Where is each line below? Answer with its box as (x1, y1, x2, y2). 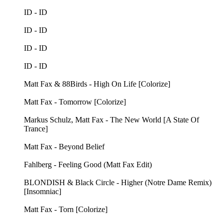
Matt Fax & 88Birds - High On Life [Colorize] (24, 80, 170, 89)
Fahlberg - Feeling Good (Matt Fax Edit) (24, 160, 152, 169)
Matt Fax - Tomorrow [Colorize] (24, 98, 126, 107)
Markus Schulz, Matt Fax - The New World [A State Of (24, 115, 199, 124)
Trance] (24, 124, 48, 133)
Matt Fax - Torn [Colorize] (24, 205, 108, 214)
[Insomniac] (24, 187, 61, 196)
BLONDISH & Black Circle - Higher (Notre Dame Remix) (24, 178, 212, 187)
